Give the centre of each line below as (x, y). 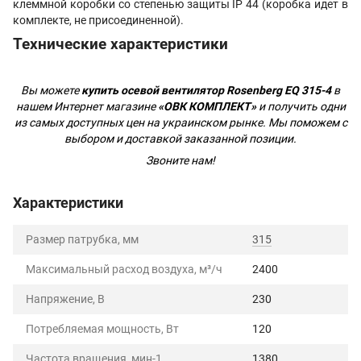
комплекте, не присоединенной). (98, 20)
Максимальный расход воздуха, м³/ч (124, 269)
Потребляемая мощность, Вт (102, 328)
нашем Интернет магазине (87, 106)
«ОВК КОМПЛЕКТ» (207, 106)
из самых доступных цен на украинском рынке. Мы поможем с (180, 122)
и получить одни (301, 106)
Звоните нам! (180, 160)
